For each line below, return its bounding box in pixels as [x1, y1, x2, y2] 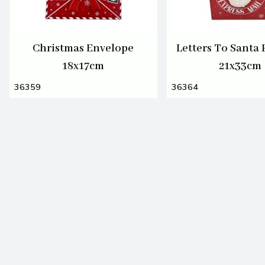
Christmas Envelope [33, 41, 134, 56]
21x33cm [219, 59, 262, 73]
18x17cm [62, 59, 105, 73]
